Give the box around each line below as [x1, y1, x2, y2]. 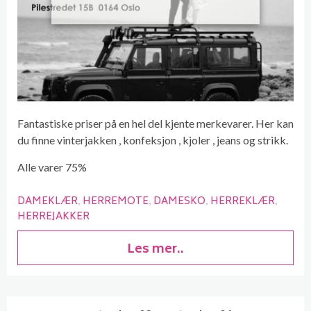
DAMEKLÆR [17, 192, 78, 210]
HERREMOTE [83, 192, 149, 210]
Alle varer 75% [17, 160, 87, 174]
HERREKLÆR [210, 192, 275, 210]
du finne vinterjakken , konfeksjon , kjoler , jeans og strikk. [17, 133, 288, 146]
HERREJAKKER [17, 208, 90, 226]
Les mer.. [127, 238, 184, 261]
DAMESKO [153, 192, 205, 210]
